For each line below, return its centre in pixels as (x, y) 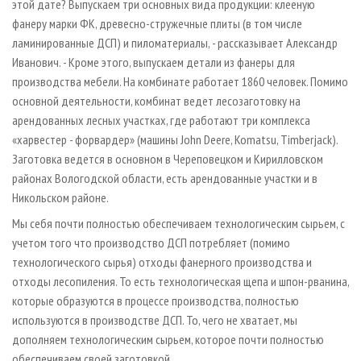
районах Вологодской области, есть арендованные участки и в (165, 178)
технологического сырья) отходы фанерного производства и (162, 261)
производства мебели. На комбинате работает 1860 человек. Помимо (180, 81)
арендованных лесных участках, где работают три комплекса (161, 120)
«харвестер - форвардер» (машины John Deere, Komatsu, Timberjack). (175, 139)
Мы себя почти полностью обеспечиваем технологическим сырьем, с (178, 223)
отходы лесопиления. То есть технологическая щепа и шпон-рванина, (180, 281)
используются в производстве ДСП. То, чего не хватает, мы (155, 320)
